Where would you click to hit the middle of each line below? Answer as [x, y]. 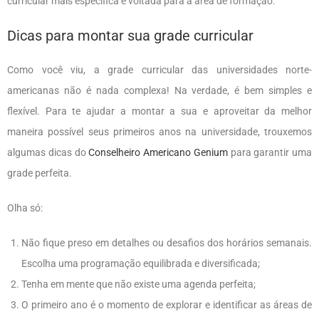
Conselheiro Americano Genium [159, 152]
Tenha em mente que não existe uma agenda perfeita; [138, 284]
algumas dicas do [48, 152]
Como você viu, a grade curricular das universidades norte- [159, 69]
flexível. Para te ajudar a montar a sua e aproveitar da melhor [159, 111]
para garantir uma [271, 152]
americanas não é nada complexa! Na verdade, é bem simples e [159, 90]
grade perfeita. [40, 173]
